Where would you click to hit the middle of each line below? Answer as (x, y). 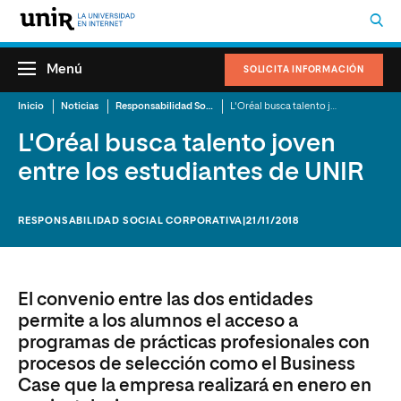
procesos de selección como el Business (187, 364)
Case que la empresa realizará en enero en (195, 386)
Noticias (80, 106)
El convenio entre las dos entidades (166, 300)
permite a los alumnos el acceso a (158, 321)
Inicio (31, 106)
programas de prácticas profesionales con (194, 343)
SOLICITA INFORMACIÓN (304, 70)
